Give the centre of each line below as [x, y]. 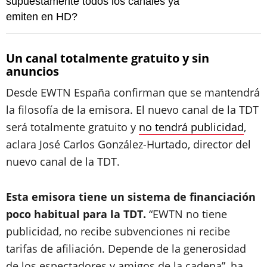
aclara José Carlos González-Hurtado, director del [128, 144]
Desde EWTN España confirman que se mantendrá [133, 92]
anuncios [32, 71]
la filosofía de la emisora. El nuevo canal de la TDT [132, 110]
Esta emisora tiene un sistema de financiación [131, 197]
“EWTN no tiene [187, 214]
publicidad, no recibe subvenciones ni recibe [118, 231]
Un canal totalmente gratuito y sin [108, 58]
